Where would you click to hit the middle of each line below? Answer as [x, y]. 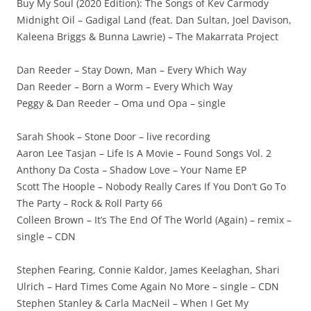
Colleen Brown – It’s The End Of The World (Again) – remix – [154, 220]
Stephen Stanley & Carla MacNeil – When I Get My [133, 303]
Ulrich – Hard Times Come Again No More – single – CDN [148, 286]
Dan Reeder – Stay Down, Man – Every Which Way [132, 70]
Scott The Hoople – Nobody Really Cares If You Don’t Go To [151, 186]
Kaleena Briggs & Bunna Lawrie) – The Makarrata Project [148, 36]
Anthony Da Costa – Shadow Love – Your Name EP [132, 170]
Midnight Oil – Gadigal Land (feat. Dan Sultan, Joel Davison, [154, 20]
